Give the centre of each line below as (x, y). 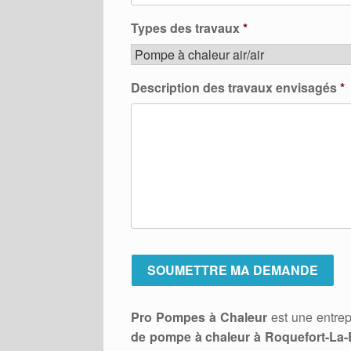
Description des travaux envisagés (234, 87)
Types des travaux (185, 28)
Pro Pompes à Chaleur (199, 317)
